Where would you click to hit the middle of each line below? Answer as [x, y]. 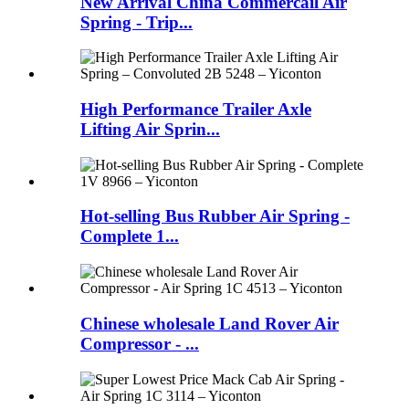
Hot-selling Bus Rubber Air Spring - [215, 216]
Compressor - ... [140, 343]
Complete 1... [130, 236]
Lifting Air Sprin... [150, 130]
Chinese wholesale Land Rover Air [210, 323]
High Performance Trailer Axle [196, 110]
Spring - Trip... [136, 22]
